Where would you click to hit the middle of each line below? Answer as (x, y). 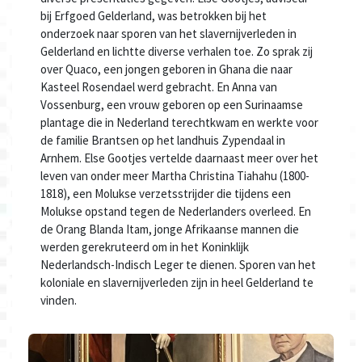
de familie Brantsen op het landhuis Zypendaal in (163, 141)
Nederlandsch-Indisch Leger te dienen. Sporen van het (178, 265)
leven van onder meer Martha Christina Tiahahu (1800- (175, 176)
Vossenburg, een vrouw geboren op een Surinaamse (172, 105)
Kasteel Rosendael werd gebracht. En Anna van (159, 87)
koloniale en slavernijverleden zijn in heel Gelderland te (177, 283)
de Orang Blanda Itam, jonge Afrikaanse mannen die (170, 229)
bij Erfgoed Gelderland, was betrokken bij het (154, 16)
